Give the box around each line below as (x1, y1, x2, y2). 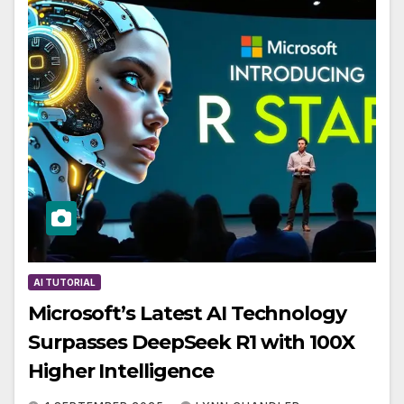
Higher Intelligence (28, 359, 215, 383)
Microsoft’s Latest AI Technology (28, 301, 346, 326)
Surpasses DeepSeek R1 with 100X (28, 330, 354, 354)
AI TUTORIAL (33, 277, 96, 288)
